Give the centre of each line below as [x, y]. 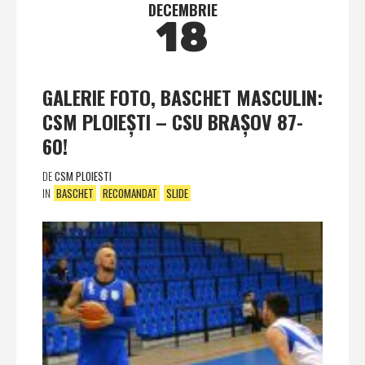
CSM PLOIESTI [83, 176]
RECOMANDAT [130, 193]
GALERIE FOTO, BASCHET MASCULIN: [182, 97]
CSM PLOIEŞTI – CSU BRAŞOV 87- [173, 122]
